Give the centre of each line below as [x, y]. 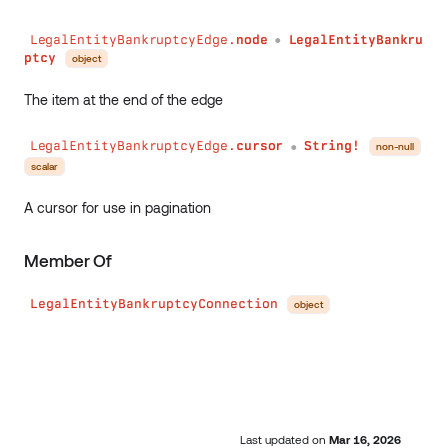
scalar [44, 165]
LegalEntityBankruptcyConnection [153, 304]
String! [332, 146]
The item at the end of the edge [123, 99]
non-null [395, 145]
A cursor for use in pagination [117, 207]
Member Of [68, 259]
